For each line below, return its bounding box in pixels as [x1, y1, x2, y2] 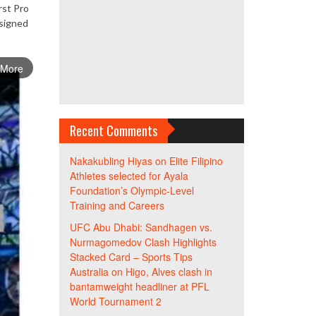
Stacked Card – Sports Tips [69, 250, 193, 264]
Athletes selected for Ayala [69, 169, 188, 183]
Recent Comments [69, 121, 157, 140]
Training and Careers [69, 198, 164, 212]
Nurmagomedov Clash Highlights [69, 235, 217, 249]
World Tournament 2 [69, 294, 162, 308]
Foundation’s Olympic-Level [69, 183, 194, 197]
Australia [69, 265, 109, 279]
